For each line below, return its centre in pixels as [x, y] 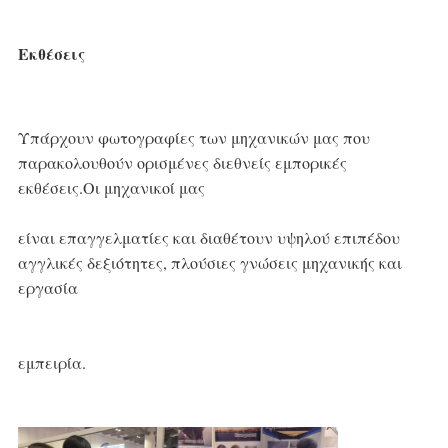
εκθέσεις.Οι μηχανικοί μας [111, 187]
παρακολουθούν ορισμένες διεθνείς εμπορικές [182, 162]
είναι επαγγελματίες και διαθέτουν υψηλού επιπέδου [208, 237]
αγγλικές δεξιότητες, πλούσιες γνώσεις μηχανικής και [209, 262]
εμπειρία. [51, 362]
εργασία [47, 287]
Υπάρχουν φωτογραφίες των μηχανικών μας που [193, 137]
